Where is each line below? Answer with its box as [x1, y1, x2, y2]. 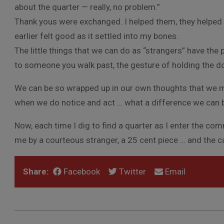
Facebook [61, 166, 100, 176]
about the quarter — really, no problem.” [14, 2, 164, 12]
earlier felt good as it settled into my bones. [14, 31, 178, 41]
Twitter [116, 166, 146, 176]
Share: [23, 166, 48, 176]
